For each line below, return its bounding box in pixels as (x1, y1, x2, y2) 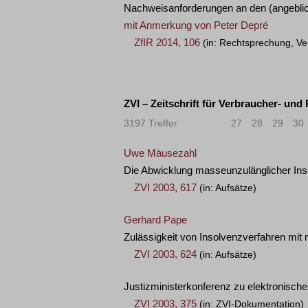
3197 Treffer (124, 118, 177, 129)
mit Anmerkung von (124, 19, 214, 31)
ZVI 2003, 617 (134, 181, 197, 193)
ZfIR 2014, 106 (134, 36, 200, 48)
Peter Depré (214, 19, 268, 31)
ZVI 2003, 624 (134, 248, 197, 260)
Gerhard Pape (124, 214, 187, 225)
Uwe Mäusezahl (124, 147, 197, 159)
